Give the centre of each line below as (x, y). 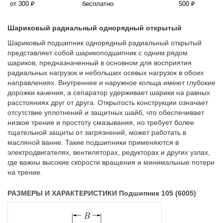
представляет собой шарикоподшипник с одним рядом (98, 53)
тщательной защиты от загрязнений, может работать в (97, 133)
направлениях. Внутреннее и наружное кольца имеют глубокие (111, 83)
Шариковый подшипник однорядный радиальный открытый (105, 43)
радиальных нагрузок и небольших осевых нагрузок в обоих (106, 73)
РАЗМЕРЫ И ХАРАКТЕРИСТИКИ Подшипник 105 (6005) (102, 193)
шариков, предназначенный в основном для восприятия (100, 63)
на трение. (25, 172)
